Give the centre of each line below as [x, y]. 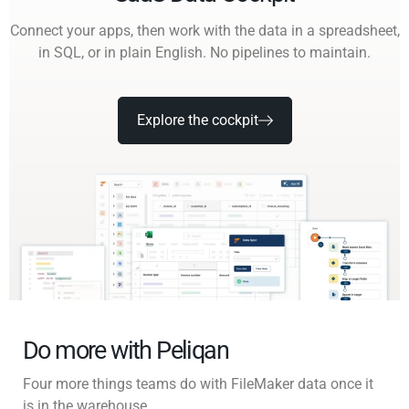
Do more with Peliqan [126, 351]
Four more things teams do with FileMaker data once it [198, 384]
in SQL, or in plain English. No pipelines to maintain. [204, 52]
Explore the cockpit [197, 120]
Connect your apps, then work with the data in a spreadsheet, [204, 30]
